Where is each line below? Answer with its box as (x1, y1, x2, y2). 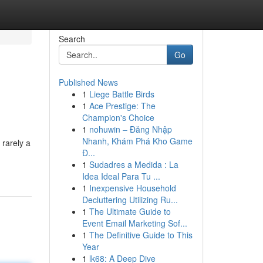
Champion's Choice (82, 112, 154, 123)
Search (58, 33, 85, 45)
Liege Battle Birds (89, 88, 154, 100)
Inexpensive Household (89, 182, 176, 194)
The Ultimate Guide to (89, 205, 171, 217)
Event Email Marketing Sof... (82, 217, 187, 229)
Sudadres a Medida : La (89, 159, 178, 170)
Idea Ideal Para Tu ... (82, 170, 160, 182)
